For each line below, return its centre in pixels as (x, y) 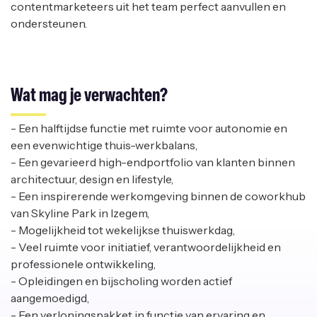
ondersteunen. (49, 24)
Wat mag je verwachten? (89, 97)
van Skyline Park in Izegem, (80, 213)
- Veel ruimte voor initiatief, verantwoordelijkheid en (146, 247)
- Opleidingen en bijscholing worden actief (121, 281)
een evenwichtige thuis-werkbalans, (104, 145)
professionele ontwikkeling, (83, 264)
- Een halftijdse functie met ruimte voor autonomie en (149, 128)
